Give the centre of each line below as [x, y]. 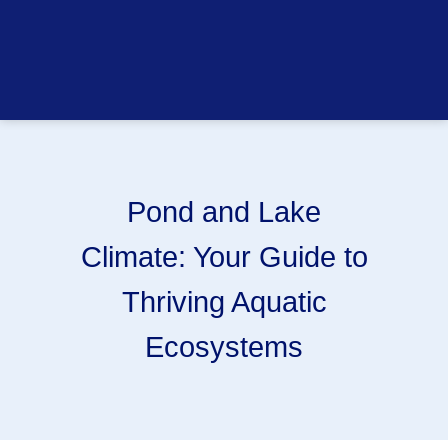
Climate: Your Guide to [224, 256]
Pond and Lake [224, 211]
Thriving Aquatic [224, 301]
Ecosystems [224, 346]
